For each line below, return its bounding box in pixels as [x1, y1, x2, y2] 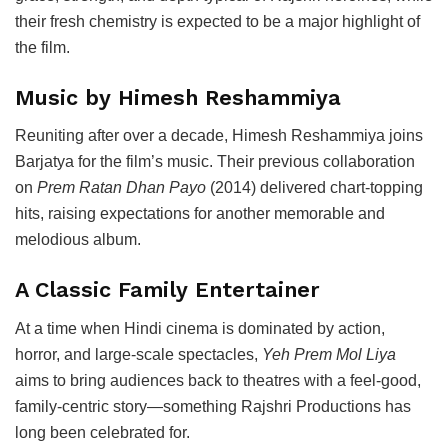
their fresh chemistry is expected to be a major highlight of [15, 12, 420, 30]
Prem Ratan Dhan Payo [37, 179, 206, 197]
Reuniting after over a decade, [15, 127, 232, 145]
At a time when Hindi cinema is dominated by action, [15, 319, 385, 337]
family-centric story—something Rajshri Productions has [15, 397, 411, 415]
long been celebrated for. [15, 423, 190, 441]
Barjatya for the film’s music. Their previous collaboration [15, 153, 415, 171]
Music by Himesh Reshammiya [15, 84, 341, 110]
